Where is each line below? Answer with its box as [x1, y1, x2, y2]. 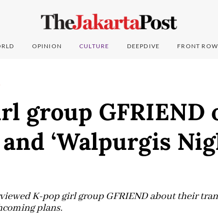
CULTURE [79, 42, 109, 50]
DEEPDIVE [127, 42, 160, 50]
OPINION [32, 42, 62, 50]
